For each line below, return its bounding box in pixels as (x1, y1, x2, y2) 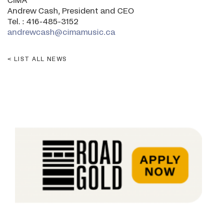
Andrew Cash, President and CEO (7, 7, 134, 15)
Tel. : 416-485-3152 (7, 18, 78, 26)
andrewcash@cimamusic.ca (7, 29, 115, 36)
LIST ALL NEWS (14, 56, 67, 62)
